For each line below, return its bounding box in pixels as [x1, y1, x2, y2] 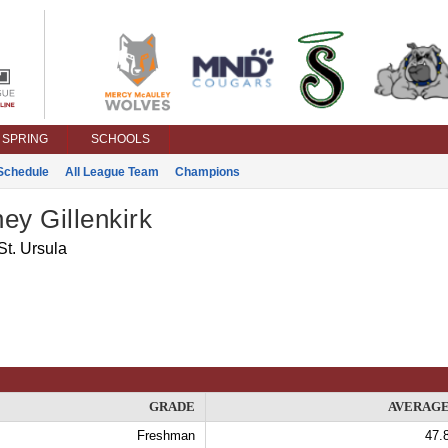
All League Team [64, 165, 159, 179]
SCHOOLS [90, 132, 150, 146]
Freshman [136, 428, 195, 443]
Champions [174, 165, 240, 179]
